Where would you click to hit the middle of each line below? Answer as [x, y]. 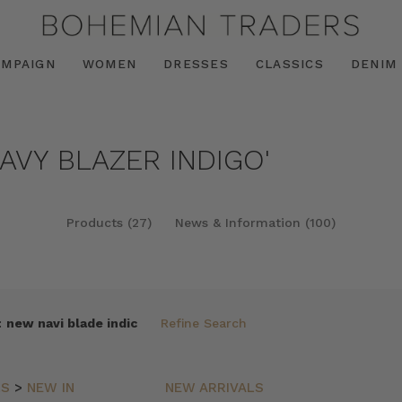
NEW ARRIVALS [214, 388]
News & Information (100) [256, 223]
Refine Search [204, 323]
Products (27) [109, 223]
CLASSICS [289, 63]
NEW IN [51, 388]
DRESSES [196, 63]
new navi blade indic [72, 323]
